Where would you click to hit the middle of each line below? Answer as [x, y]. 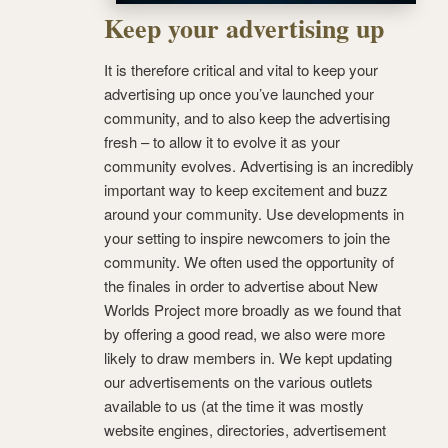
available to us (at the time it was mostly [234, 406]
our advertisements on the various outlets [238, 382]
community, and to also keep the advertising [247, 118]
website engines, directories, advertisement [245, 430]
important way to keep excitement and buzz [246, 190]
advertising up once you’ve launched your [239, 94]
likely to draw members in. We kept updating [248, 358]
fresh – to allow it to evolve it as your [222, 142]
